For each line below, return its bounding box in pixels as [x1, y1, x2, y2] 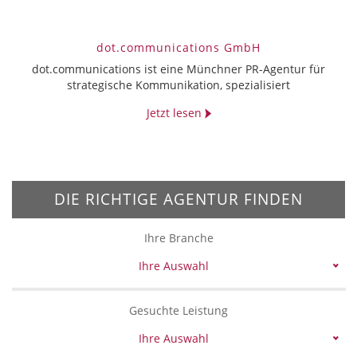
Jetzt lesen [146, 105, 205, 120]
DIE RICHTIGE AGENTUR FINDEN [54, 189, 303, 210]
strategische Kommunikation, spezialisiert [67, 77, 290, 92]
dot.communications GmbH [96, 40, 261, 55]
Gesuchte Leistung [129, 303, 228, 318]
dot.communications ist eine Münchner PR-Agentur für [32, 61, 325, 76]
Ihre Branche [143, 230, 214, 245]
